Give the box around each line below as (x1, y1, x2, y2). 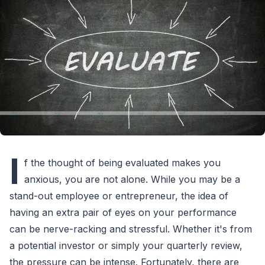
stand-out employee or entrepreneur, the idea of (9, 189, 228, 202)
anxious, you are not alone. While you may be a (24, 173, 240, 185)
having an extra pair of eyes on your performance (9, 206, 237, 218)
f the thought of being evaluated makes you (24, 156, 221, 169)
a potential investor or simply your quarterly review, (9, 239, 243, 251)
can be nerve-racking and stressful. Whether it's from (9, 222, 252, 235)
